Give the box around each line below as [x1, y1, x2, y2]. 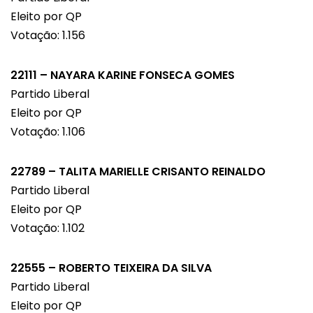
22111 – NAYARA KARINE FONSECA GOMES [10, 67, 235, 84]
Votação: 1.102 [10, 220, 85, 237]
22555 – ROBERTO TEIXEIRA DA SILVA [10, 260, 212, 277]
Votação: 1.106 [10, 124, 85, 140]
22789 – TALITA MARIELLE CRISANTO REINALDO [10, 163, 265, 180]
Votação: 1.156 [10, 27, 85, 44]
